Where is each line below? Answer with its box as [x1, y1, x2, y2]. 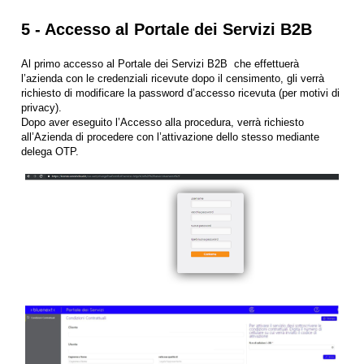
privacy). [21, 102, 62, 115]
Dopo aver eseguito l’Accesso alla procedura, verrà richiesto [21, 116, 304, 129]
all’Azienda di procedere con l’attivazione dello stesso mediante [21, 131, 319, 144]
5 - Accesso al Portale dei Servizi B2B [21, 20, 312, 39]
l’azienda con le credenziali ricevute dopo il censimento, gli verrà [21, 72, 324, 85]
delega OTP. [21, 145, 79, 158]
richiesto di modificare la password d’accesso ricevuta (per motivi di [21, 87, 340, 100]
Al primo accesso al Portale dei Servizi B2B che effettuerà [21, 58, 299, 71]
